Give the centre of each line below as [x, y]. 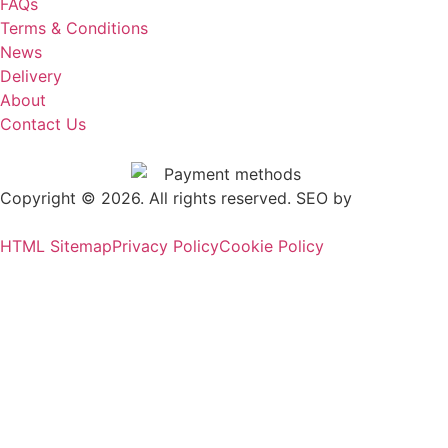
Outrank [379, 200]
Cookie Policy [271, 246]
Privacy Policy [165, 246]
